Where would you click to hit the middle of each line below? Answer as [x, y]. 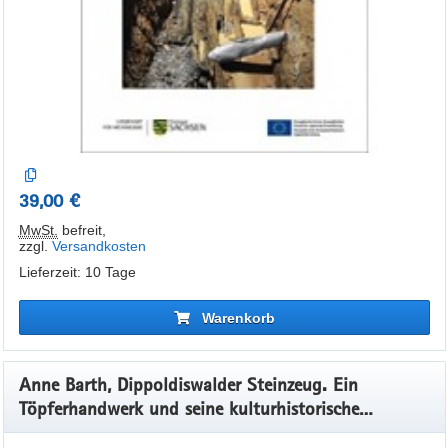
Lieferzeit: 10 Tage [77, 272]
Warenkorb [238, 317]
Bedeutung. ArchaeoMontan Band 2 [158, 432]
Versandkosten [98, 246]
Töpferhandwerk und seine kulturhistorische [188, 408]
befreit [79, 230]
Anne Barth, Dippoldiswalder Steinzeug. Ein [188, 384]
